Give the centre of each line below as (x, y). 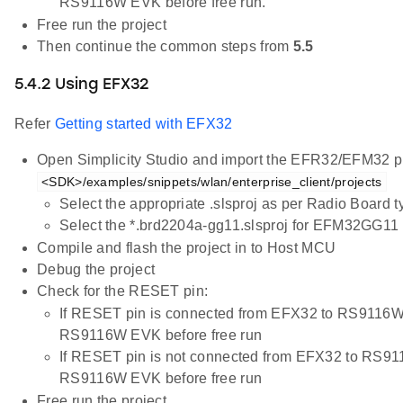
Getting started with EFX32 (143, 124)
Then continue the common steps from (165, 46)
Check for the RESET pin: (123, 291)
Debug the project (96, 270)
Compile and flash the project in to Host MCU (187, 248)
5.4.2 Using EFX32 (81, 85)
